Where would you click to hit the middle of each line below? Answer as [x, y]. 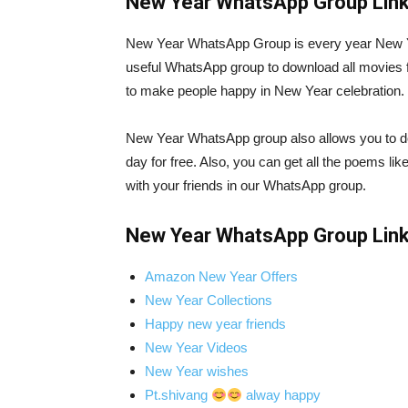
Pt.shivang [178, 395]
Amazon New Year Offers [221, 276]
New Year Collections [209, 300]
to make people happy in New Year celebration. [265, 91]
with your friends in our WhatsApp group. [246, 185]
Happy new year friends [215, 324]
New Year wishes [197, 371]
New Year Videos [196, 347]
